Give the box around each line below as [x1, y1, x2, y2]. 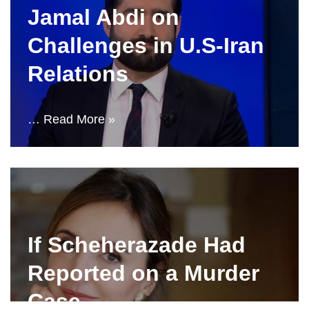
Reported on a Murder [28, 261, 259, 286]
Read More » [43, 112, 115, 126]
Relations [28, 61, 128, 86]
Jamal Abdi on [28, 5, 179, 30]
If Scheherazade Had [28, 232, 246, 257]
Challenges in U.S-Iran [28, 33, 264, 58]
